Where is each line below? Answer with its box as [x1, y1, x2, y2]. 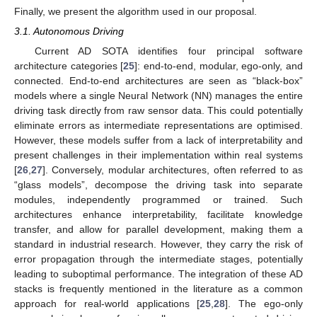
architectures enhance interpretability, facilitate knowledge [14, 208, 303, 220]
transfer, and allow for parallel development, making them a [14, 223, 303, 235]
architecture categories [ [14, 59, 124, 71]
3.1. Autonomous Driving [14, 25, 124, 37]
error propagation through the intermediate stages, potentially [14, 253, 303, 265]
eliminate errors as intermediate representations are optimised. [14, 119, 303, 131]
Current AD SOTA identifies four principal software [34, 45, 303, 57]
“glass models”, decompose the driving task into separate [14, 178, 303, 190]
